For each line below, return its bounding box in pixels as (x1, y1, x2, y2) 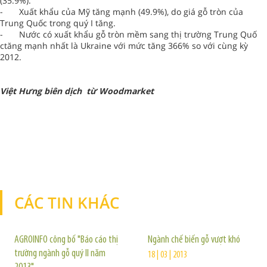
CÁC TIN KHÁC (14, 192, 119, 213)
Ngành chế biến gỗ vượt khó (148, 234, 240, 246)
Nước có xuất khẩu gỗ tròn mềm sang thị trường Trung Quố (19, 29, 257, 40)
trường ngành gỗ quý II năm (14, 248, 105, 259)
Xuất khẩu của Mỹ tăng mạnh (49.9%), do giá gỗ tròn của (19, 6, 243, 17)
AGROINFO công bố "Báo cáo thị (14, 234, 118, 246)
